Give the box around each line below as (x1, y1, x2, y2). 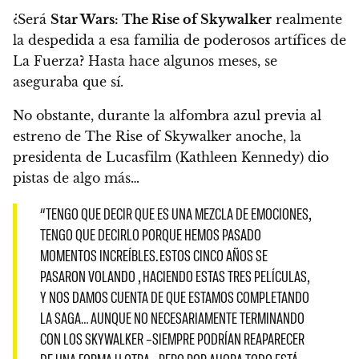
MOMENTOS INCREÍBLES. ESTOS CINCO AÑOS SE (39, 246, 268, 265)
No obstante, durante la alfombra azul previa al (13, 107, 321, 123)
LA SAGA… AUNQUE (39, 309, 134, 328)
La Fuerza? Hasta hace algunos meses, (13, 52, 264, 69)
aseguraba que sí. (13, 73, 123, 90)
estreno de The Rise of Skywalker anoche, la (13, 127, 301, 144)
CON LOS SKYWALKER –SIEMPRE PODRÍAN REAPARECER (39, 329, 305, 349)
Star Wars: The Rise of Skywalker (50, 10, 272, 27)
